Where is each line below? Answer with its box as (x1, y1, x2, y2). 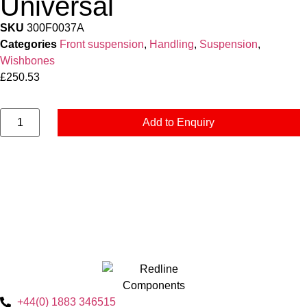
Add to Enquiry (143, 116, 215, 129)
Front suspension (60, 38, 144, 50)
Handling (149, 38, 194, 50)
